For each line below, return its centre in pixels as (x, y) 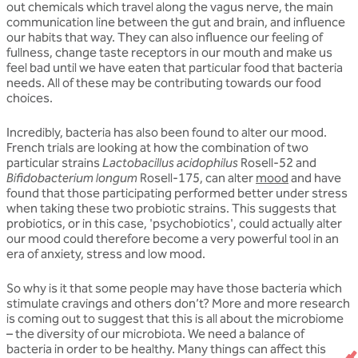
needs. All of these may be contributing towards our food (164, 83)
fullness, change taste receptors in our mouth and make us (169, 53)
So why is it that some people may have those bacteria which (174, 288)
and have (315, 178)
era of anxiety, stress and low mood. (106, 254)
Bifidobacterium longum (72, 178)
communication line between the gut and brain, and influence (176, 22)
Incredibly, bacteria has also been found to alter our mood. (167, 133)
